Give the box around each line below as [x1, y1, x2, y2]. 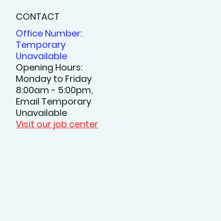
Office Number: [15, 27, 82, 39]
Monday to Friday [15, 72, 92, 85]
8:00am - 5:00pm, [15, 83, 93, 96]
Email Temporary [15, 95, 91, 108]
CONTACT [15, 10, 60, 23]
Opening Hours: [15, 61, 82, 74]
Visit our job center [15, 117, 98, 130]
